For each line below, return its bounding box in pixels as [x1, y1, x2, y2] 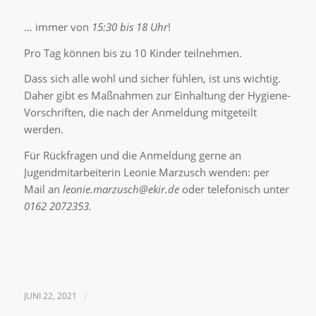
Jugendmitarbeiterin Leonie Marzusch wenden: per [23, 165, 269, 179]
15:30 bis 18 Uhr [91, 19, 168, 34]
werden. [23, 122, 63, 137]
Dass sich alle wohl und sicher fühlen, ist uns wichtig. [23, 71, 281, 86]
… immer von [23, 19, 92, 34]
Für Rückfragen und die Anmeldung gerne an [23, 148, 241, 162]
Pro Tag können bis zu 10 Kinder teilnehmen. [23, 45, 242, 60]
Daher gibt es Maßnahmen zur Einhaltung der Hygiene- [23, 88, 291, 103]
